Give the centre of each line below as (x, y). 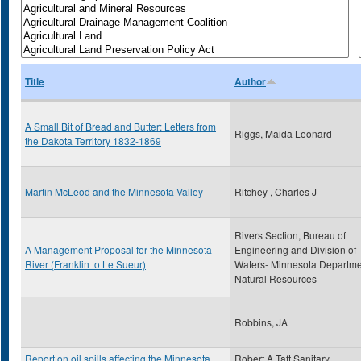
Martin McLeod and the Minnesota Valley (114, 191)
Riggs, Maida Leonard (283, 133)
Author (250, 81)
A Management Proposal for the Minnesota (118, 249)
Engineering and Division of (295, 249)
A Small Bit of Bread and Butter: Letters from (120, 126)
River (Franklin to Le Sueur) (85, 264)
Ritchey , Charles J (276, 191)
